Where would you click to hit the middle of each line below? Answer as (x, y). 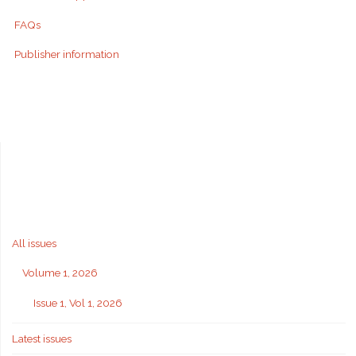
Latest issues (41, 339)
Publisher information (66, 54)
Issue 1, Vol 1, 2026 (77, 302)
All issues (34, 243)
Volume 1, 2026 (60, 273)
